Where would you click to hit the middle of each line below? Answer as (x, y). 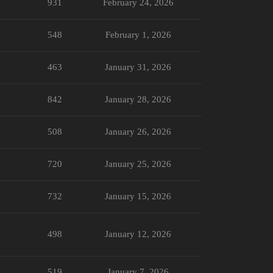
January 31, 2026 (138, 67)
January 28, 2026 (138, 99)
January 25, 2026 (138, 164)
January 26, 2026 (138, 131)
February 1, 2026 (138, 34)
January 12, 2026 (138, 234)
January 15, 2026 (138, 196)
